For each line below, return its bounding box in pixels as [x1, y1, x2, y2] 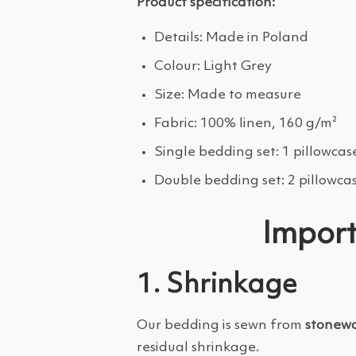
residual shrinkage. [137, 341, 259, 354]
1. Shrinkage [137, 272, 297, 299]
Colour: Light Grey [154, 60, 272, 73]
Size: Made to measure [154, 88, 301, 102]
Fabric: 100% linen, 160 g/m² [154, 117, 337, 130]
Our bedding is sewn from [137, 319, 305, 332]
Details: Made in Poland [154, 31, 308, 44]
